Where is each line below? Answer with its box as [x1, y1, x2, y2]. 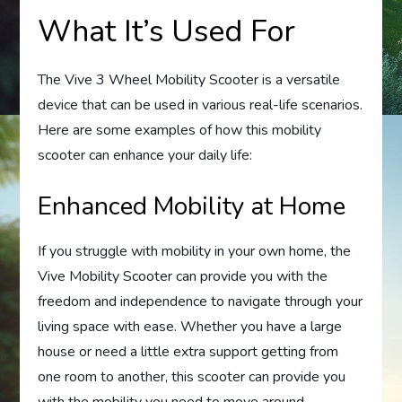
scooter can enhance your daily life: [38, 145, 253, 166]
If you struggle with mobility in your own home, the [38, 241, 352, 262]
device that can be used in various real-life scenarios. [38, 95, 363, 116]
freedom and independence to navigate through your [38, 292, 363, 312]
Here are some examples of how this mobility [38, 120, 322, 141]
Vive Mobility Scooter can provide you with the [38, 267, 328, 287]
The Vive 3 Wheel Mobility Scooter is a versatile [38, 70, 341, 91]
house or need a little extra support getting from [38, 342, 339, 363]
